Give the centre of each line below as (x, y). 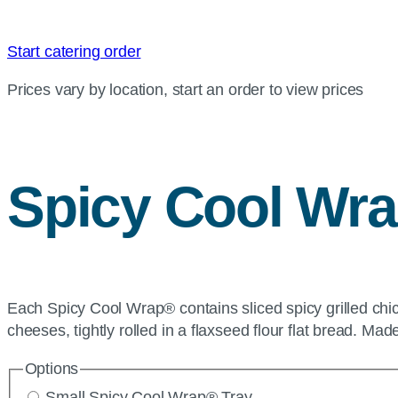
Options (52, 369)
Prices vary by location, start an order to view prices (186, 90)
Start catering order (74, 52)
